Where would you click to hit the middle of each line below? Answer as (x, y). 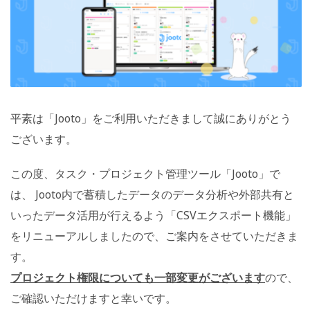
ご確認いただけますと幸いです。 (93, 299)
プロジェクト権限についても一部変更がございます (138, 278)
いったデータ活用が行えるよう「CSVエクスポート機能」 (153, 216)
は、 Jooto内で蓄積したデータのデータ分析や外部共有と (152, 195)
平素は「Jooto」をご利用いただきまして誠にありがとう (151, 119)
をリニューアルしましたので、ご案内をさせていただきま (154, 236)
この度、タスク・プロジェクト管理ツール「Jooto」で (145, 174)
